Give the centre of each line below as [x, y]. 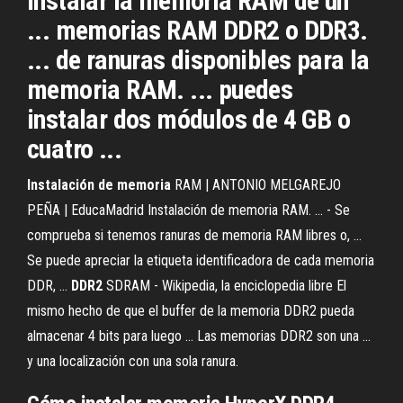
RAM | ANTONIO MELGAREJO [256, 185]
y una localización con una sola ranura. [133, 361]
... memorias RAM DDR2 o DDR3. [197, 30]
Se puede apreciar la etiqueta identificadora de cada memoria [201, 260]
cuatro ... [75, 149]
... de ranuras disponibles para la [198, 60]
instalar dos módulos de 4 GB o [188, 119]
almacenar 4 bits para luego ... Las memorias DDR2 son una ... [199, 336]
